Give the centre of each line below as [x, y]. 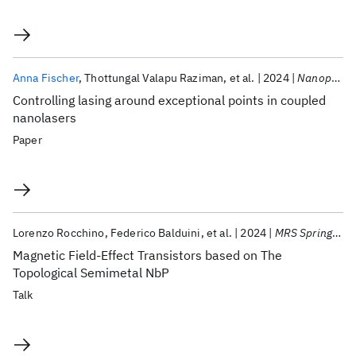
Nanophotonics [314, 78]
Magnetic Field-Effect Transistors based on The [147, 255]
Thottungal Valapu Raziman [154, 78]
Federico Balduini [155, 233]
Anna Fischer [46, 78]
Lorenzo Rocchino [59, 233]
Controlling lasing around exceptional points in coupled [169, 100]
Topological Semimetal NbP [91, 273]
